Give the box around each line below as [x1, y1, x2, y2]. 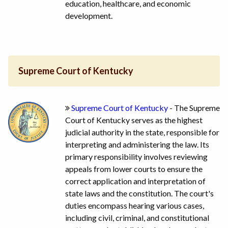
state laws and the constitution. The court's [65, 188, 214, 198]
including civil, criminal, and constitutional [65, 212, 209, 222]
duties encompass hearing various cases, [65, 200, 204, 210]
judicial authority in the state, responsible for [65, 127, 219, 137]
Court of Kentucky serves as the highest [65, 115, 203, 125]
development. [65, 10, 112, 20]
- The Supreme [168, 102, 220, 112]
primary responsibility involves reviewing [65, 151, 208, 161]
